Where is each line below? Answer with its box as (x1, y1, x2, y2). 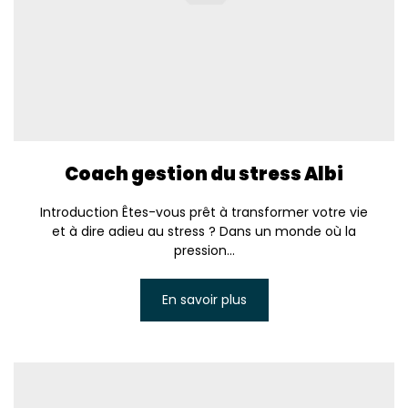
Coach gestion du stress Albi (65, 161, 343, 188)
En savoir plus (161, 291, 247, 310)
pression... (173, 241, 235, 260)
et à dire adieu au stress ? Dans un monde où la (52, 222, 356, 241)
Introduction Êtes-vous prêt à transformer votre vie (40, 203, 368, 222)
